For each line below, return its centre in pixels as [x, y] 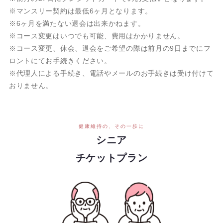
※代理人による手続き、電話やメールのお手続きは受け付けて [111, 73]
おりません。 [31, 86]
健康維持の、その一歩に [111, 126]
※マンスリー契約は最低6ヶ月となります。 [80, 11]
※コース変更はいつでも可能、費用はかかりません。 [97, 36]
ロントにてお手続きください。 [60, 61]
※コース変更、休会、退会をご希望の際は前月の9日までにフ [110, 49]
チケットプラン [111, 158]
